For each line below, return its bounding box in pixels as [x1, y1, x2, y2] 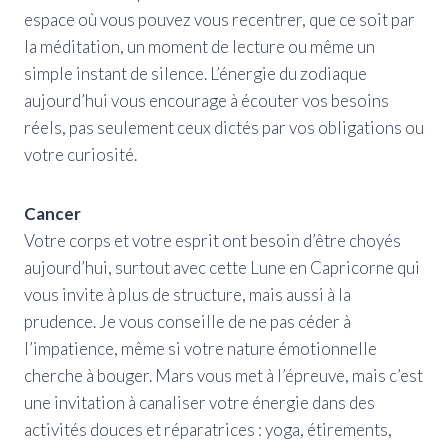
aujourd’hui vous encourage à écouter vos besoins [24, 89, 389, 111]
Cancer [24, 202, 81, 224]
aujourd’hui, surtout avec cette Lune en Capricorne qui [24, 256, 420, 278]
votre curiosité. [24, 143, 137, 165]
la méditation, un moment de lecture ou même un [24, 35, 375, 57]
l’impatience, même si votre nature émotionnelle [24, 337, 377, 359]
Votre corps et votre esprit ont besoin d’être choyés [24, 229, 401, 251]
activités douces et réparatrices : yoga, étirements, [24, 418, 392, 440]
